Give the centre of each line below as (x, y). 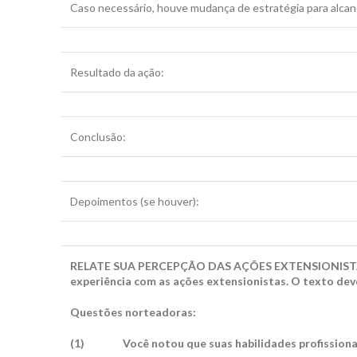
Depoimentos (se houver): (135, 201)
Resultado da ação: (117, 72)
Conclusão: (98, 137)
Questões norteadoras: (133, 312)
